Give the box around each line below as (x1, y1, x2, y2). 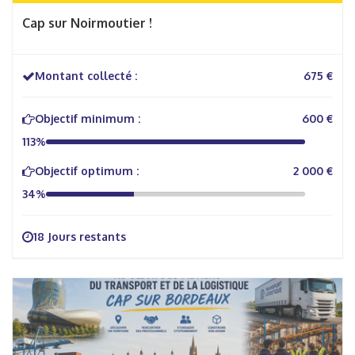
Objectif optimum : (35, 164, 139, 177)
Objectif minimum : (35, 112, 140, 125)
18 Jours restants (33, 230, 126, 243)
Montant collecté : (35, 69, 137, 82)
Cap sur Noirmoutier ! (22, 15, 152, 31)
